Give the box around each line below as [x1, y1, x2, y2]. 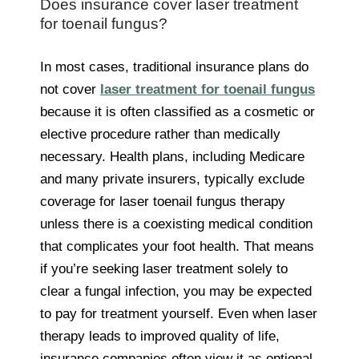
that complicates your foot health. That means [40, 238, 314, 254]
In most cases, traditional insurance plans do [40, 58, 309, 75]
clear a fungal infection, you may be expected [40, 283, 312, 299]
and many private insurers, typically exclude [40, 171, 305, 187]
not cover [40, 81, 100, 97]
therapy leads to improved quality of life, [40, 328, 280, 344]
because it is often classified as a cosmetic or [40, 103, 315, 119]
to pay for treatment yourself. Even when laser [40, 305, 317, 321]
